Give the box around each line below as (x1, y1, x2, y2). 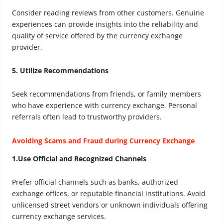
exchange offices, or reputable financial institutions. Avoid (12, 189, 206, 199)
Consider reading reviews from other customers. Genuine (12, 8, 204, 18)
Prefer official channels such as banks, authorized (12, 177, 178, 187)
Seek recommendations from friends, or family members (12, 89, 201, 99)
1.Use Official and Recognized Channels (12, 154, 146, 164)
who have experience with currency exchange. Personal (12, 100, 197, 110)
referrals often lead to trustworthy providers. (12, 111, 162, 121)
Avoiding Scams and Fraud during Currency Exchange (12, 136, 195, 146)
